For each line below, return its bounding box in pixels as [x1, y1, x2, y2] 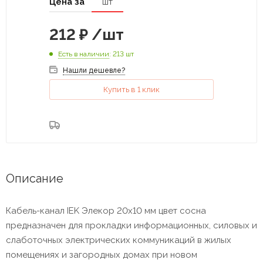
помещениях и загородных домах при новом [6, 249, 197, 260]
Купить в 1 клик [103, 85, 160, 94]
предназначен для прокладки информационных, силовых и [6, 220, 257, 231]
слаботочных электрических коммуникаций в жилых [6, 234, 231, 245]
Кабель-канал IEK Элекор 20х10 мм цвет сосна [6, 205, 206, 216]
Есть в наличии [58, 49, 109, 58]
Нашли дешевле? [63, 66, 125, 75]
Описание [6, 171, 63, 186]
